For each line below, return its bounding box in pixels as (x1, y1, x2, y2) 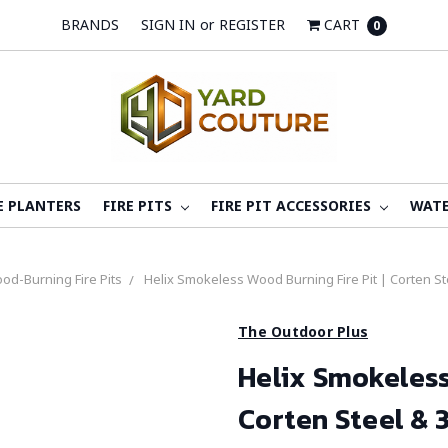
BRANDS (61, 15, 120, 34)
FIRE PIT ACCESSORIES (210, 196, 375, 216)
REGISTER (219, 15, 285, 34)
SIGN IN (141, 15, 195, 34)
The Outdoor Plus (238, 322, 368, 342)
